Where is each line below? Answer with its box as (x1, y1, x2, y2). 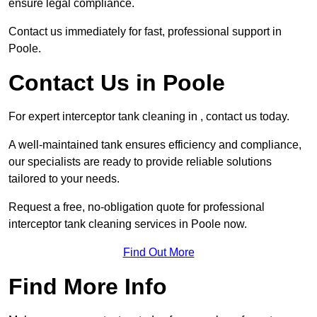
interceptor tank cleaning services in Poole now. (8, 218, 247, 231)
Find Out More (122, 246, 195, 259)
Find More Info (8, 274, 167, 300)
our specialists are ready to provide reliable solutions (8, 156, 272, 168)
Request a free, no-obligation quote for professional (8, 201, 265, 214)
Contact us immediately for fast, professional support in (8, 25, 282, 38)
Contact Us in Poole (8, 70, 225, 96)
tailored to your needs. (8, 173, 120, 185)
